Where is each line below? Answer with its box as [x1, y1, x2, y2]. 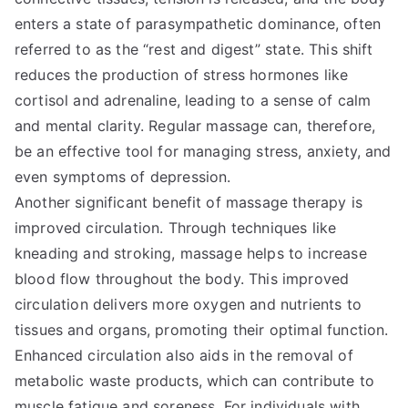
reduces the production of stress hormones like [15, 66, 349, 84]
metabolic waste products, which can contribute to [15, 372, 374, 390]
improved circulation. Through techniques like [15, 219, 337, 237]
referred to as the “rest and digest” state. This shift [15, 40, 373, 58]
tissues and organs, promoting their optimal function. [15, 321, 389, 339]
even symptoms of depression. [15, 168, 231, 186]
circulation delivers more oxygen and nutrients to [15, 295, 362, 313]
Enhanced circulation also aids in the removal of [15, 346, 353, 364]
